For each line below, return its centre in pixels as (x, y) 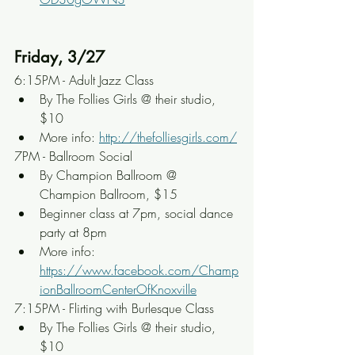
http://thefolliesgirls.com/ (168, 137)
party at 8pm (73, 232)
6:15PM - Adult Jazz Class (84, 80)
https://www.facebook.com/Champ (139, 270)
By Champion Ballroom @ (110, 175)
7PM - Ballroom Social (73, 156)
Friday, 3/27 (59, 57)
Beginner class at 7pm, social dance (138, 213)
